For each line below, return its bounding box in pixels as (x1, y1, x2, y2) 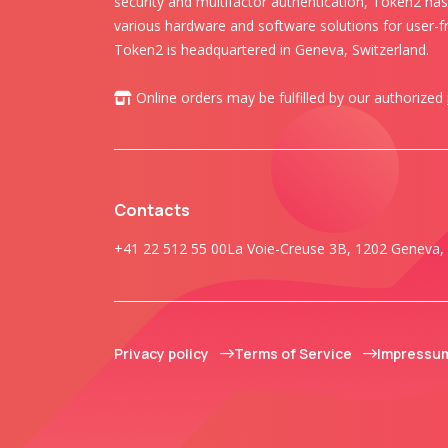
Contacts (114, 199, 190, 221)
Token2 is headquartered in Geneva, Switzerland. (114, 40, 429, 59)
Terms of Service (234, 344, 355, 363)
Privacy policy (114, 344, 212, 363)
